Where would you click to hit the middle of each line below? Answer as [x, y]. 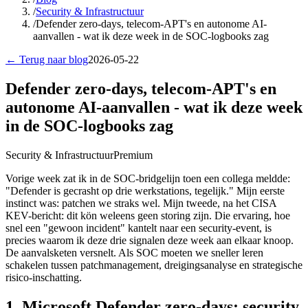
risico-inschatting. [44, 277]
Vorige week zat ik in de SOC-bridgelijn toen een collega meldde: [148, 178]
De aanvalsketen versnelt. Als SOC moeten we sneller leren [134, 252]
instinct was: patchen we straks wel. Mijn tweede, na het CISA [141, 203]
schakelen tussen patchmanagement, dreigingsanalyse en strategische [154, 265]
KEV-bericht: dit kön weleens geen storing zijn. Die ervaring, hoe [148, 215]
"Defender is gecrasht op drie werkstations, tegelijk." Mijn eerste [145, 190]
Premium [133, 155]
